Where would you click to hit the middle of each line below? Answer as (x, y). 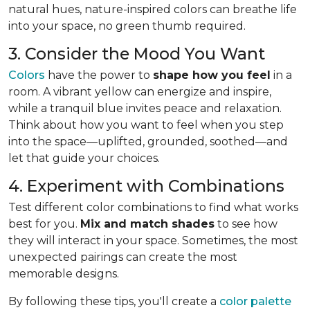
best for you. (44, 224)
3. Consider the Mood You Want (137, 53)
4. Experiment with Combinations (146, 185)
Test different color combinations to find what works (153, 207)
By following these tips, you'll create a (114, 301)
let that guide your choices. (84, 158)
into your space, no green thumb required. (127, 26)
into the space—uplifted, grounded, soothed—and (148, 141)
